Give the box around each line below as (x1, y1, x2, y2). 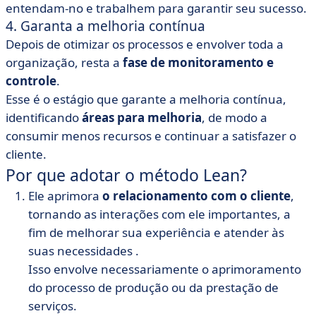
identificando (6, 109, 82, 126)
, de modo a (202, 109, 267, 126)
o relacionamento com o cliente (102, 188, 291, 204)
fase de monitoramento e (123, 54, 274, 71)
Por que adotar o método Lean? (6, 164, 247, 186)
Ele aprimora (28, 188, 102, 204)
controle (6, 73, 56, 89)
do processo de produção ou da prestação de (28, 279, 279, 296)
